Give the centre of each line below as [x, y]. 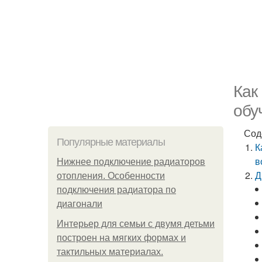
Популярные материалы [111, 142]
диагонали [80, 204]
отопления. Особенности [111, 176]
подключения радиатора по [116, 190]
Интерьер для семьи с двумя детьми [136, 224]
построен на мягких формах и [121, 238]
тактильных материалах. [110, 252]
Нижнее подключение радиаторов [131, 162]
